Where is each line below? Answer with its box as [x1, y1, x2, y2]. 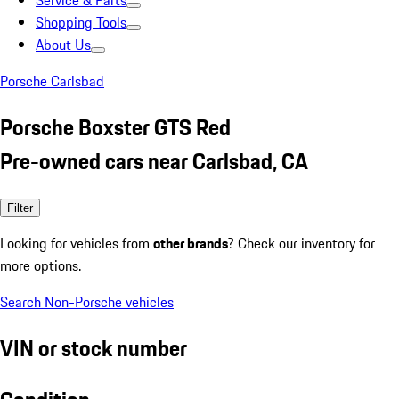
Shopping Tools [36, 12, 126, 33]
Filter [7, 200, 33, 215]
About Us [36, 34, 91, 55]
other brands [153, 232, 228, 254]
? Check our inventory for [228, 232, 375, 254]
